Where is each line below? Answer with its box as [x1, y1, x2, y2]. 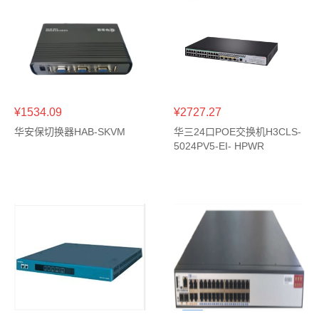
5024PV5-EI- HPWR [174, 140, 264, 152]
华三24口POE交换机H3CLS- [174, 126, 301, 137]
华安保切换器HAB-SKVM [14, 126, 125, 137]
